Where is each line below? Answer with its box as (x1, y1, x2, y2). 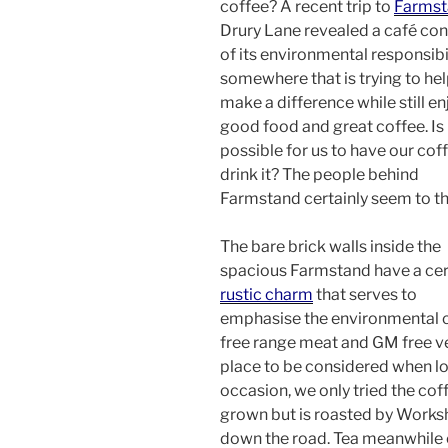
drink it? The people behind (220, 165, 419, 184)
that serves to (313, 285, 417, 304)
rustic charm (220, 285, 313, 304)
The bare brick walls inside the (220, 237, 441, 256)
